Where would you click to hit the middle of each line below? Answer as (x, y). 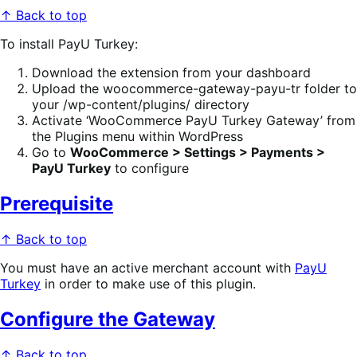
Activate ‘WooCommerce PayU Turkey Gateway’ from (194, 121)
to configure (150, 169)
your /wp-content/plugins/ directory (141, 105)
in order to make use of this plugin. (148, 284)
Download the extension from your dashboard (171, 73)
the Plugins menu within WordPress (137, 137)
